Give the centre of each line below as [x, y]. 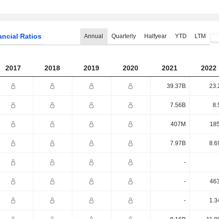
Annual [94, 36]
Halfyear [155, 36]
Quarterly [123, 36]
